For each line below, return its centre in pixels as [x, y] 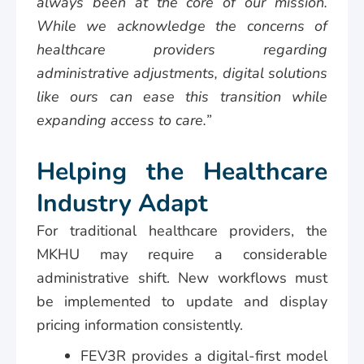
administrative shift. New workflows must [182, 277]
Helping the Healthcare [182, 171]
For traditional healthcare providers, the [182, 230]
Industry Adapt [122, 203]
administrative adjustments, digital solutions [182, 73]
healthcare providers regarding [182, 49]
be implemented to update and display [182, 301]
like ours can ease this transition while [182, 96]
